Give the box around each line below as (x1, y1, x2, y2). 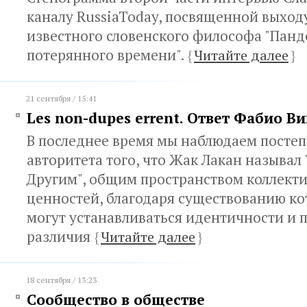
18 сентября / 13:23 (26, 275, 97, 285)
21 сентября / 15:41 (26, 93, 97, 103)
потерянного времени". (27, 45, 187, 64)
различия (27, 227, 94, 246)
